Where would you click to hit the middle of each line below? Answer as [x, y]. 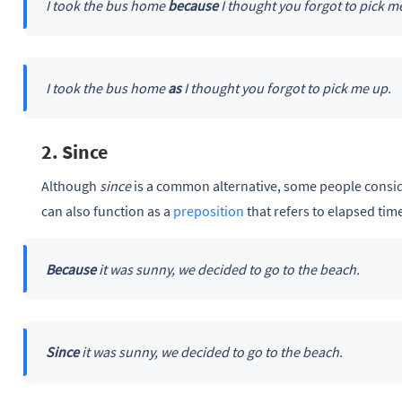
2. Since [74, 152]
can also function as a [107, 211]
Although [70, 186]
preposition [209, 211]
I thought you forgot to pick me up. [286, 88]
